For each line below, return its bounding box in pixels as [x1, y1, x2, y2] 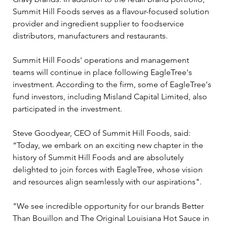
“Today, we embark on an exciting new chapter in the [13, 140, 205, 150]
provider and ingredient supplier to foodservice [13, 18, 186, 28]
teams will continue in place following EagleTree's [13, 67, 194, 77]
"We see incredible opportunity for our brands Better [13, 201, 206, 211]
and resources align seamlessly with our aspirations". [13, 176, 202, 186]
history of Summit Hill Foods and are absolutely [13, 152, 185, 162]
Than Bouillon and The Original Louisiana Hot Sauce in [13, 213, 211, 223]
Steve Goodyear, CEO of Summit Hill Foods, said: [13, 128, 193, 138]
